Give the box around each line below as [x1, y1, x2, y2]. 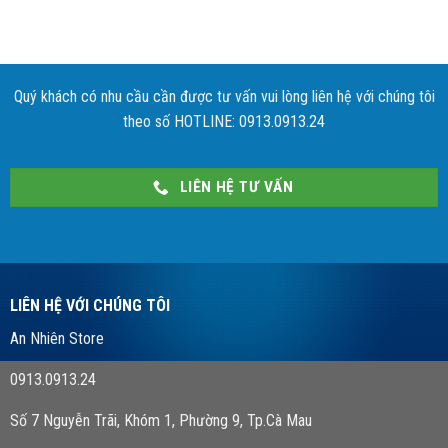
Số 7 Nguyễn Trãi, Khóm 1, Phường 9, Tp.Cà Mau [9, 410, 312, 430]
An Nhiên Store [9, 328, 104, 348]
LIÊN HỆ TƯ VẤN [179, 178, 294, 197]
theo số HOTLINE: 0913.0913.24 [123, 111, 325, 131]
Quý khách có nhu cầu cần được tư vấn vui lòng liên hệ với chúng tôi [13, 86, 435, 106]
